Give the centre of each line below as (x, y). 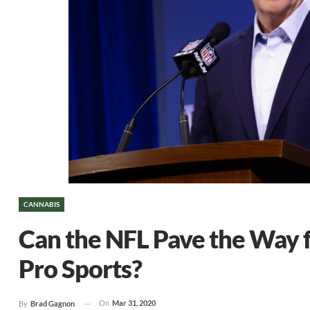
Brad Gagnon (53, 304)
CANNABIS (42, 204)
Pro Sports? (80, 268)
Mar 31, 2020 (134, 303)
